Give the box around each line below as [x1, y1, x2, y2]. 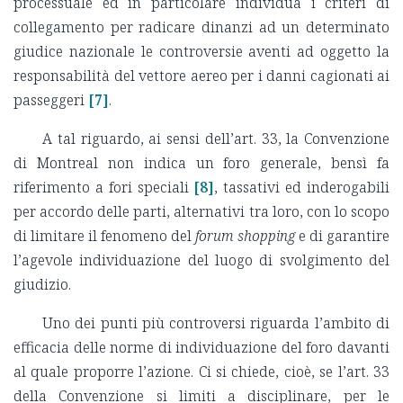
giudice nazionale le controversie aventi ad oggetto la [13, 41, 390, 62]
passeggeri [13, 90, 85, 111]
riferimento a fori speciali [13, 177, 189, 198]
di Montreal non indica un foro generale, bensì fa [13, 153, 390, 174]
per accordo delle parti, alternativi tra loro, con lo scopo [13, 201, 390, 222]
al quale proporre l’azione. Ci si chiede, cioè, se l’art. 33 [13, 362, 390, 382]
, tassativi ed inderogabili [214, 177, 390, 198]
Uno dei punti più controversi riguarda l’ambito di [42, 313, 390, 334]
